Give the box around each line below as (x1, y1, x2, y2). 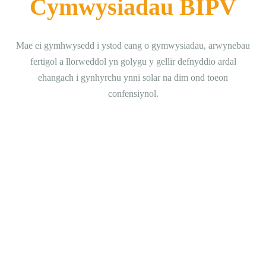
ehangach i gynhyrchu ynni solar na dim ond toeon (38, 72, 228, 83)
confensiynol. (107, 88, 159, 99)
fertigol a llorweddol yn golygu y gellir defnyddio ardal (30, 56, 236, 66)
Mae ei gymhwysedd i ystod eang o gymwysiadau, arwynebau (16, 40, 250, 50)
